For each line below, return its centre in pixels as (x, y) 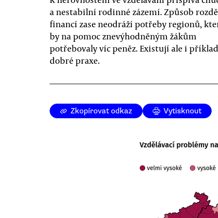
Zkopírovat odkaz (101, 111)
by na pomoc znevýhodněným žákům (123, 36)
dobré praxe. (75, 60)
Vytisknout (182, 111)
